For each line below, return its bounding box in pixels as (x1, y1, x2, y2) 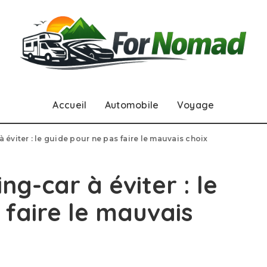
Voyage (176, 99, 215, 111)
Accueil (52, 99, 87, 111)
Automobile (104, 99, 159, 111)
